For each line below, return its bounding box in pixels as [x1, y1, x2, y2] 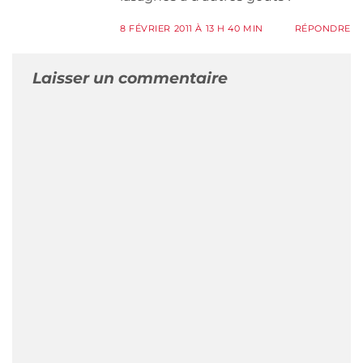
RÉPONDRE [294, 23, 351, 35]
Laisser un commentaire [32, 68, 228, 88]
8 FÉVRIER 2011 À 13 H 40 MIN [120, 23, 263, 35]
